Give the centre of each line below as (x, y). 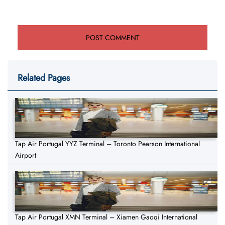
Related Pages (44, 78)
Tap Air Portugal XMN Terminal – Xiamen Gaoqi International (106, 217)
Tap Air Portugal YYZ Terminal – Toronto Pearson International (107, 144)
